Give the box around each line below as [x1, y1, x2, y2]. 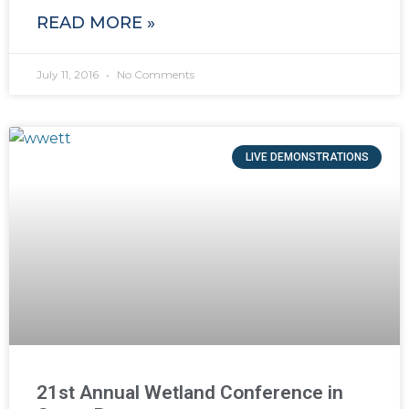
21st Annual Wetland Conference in [37, 381, 343, 404]
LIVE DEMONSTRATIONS [245, 150, 369, 163]
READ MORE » [37, 12, 155, 33]
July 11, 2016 [37, 67, 101, 81]
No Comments [114, 67, 194, 81]
